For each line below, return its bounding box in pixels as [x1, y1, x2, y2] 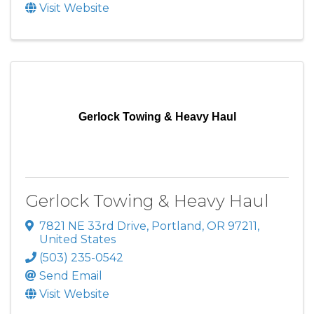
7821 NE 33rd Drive [39, 219, 146, 233]
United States [39, 232, 116, 246]
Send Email [39, 268, 102, 282]
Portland [151, 219, 202, 233]
